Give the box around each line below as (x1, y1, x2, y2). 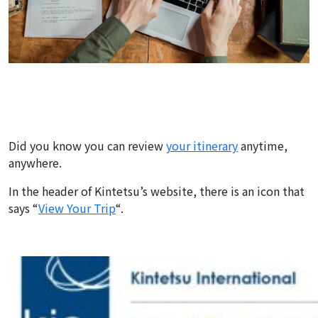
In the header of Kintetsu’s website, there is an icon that (9, 182, 305, 199)
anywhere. (9, 153, 62, 171)
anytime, (238, 136, 287, 154)
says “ (9, 199, 38, 216)
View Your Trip (38, 199, 116, 216)
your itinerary (166, 136, 238, 154)
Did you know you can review (9, 136, 166, 154)
